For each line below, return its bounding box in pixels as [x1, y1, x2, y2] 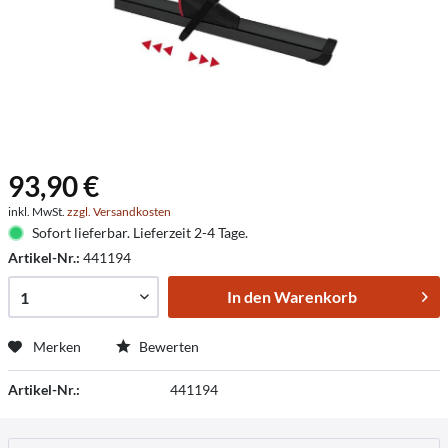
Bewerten [136, 338, 199, 355]
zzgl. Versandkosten [67, 204, 171, 219]
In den [226, 287, 271, 306]
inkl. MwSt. [8, 204, 67, 219]
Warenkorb [273, 287, 357, 306]
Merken [33, 338, 81, 355]
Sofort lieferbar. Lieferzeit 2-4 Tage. [31, 224, 248, 241]
